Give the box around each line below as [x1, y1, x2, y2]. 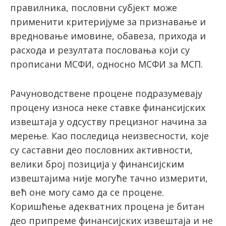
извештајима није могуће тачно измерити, [10, 172, 208, 185]
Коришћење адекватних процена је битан [10, 200, 204, 213]
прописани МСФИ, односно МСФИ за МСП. [10, 58, 203, 71]
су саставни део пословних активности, [10, 144, 193, 156]
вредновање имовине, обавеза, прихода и [10, 30, 206, 42]
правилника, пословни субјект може [10, 2, 177, 14]
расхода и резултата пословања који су [10, 44, 190, 56]
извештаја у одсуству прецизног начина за [10, 116, 207, 128]
